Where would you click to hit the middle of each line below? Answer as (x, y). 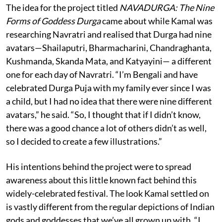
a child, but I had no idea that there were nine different (109, 101)
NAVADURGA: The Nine (167, 7)
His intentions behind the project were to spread (99, 166)
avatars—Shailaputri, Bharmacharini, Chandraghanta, (109, 47)
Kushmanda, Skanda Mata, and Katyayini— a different (109, 61)
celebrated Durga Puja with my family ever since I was (109, 87)
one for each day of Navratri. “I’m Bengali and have (102, 74)
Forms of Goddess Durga (53, 21)
